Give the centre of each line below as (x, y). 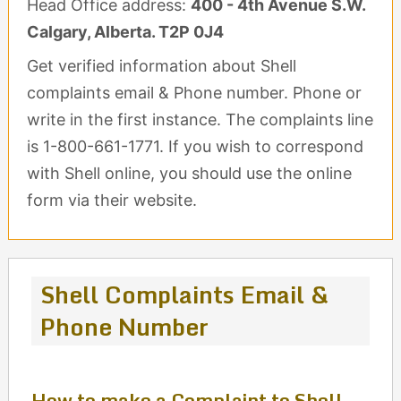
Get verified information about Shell (161, 66)
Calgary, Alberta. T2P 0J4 (125, 32)
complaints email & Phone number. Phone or (194, 93)
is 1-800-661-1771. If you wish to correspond (195, 146)
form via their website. (111, 200)
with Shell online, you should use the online (189, 173)
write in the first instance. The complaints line (200, 119)
